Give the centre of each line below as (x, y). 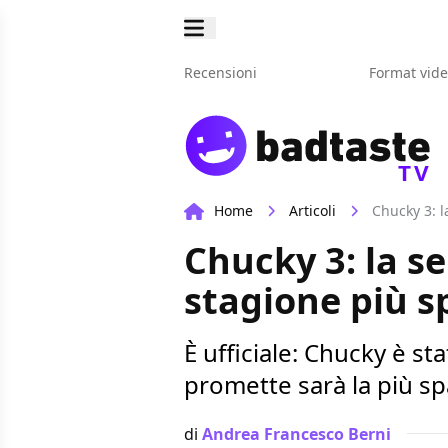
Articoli (312, 211)
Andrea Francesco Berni (296, 433)
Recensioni (220, 72)
